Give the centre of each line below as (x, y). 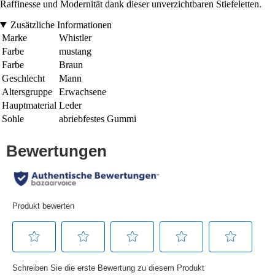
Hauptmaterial (29, 105)
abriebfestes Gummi (98, 118)
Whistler (75, 37)
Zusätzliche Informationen (61, 25)
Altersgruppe (27, 91)
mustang (75, 51)
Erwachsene (83, 91)
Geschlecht (23, 78)
